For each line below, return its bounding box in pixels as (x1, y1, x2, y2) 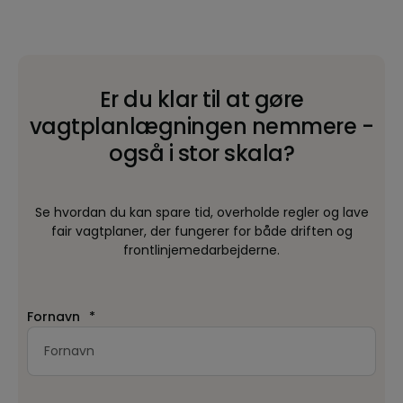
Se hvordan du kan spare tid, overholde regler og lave (34, 203, 369, 222)
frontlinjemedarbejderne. (123, 241, 280, 260)
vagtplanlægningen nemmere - (29, 111, 374, 141)
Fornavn (27, 308, 80, 327)
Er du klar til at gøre (99, 84, 304, 114)
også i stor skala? (109, 138, 294, 168)
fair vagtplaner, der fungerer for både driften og (50, 222, 353, 241)
